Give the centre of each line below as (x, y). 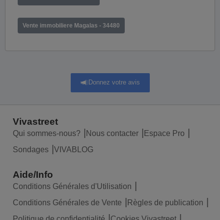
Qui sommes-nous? (47, 133)
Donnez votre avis (114, 82)
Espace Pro (164, 133)
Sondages (31, 150)
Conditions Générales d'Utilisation (72, 186)
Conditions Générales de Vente (67, 203)
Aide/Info (33, 175)
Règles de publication (165, 203)
